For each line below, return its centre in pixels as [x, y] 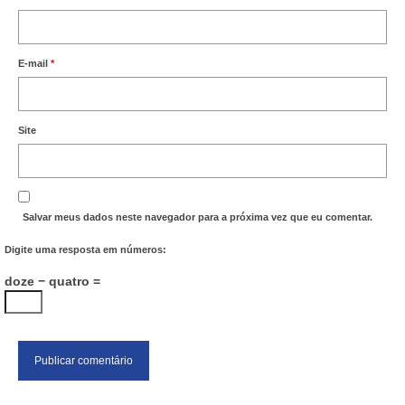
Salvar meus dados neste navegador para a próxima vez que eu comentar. [198, 217]
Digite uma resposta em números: [85, 250]
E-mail [34, 64]
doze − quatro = [52, 282]
